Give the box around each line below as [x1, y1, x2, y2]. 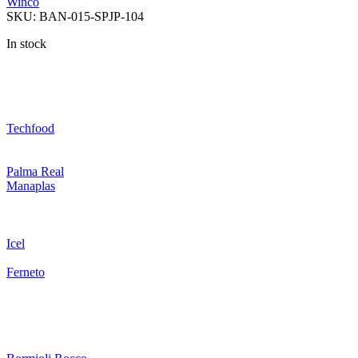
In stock [6, 36, 46, 50]
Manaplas [6, 178, 55, 193]
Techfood [6, 121, 54, 135]
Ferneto [6, 265, 45, 279]
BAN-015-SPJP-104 [39, 9, 144, 23]
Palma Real [6, 164, 64, 178]
